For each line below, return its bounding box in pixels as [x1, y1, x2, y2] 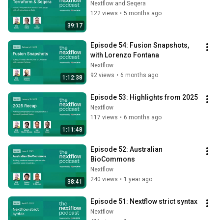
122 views [90, 10, 118, 17]
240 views [90, 176, 118, 183]
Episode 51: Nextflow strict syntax [90, 197, 197, 205]
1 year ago [124, 176, 152, 183]
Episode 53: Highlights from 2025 [90, 93, 198, 101]
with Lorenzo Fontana [90, 51, 159, 59]
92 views [90, 72, 114, 79]
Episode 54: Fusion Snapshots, [90, 41, 189, 49]
